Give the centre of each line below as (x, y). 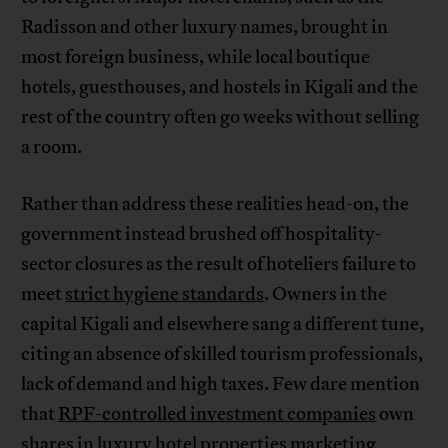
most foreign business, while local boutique (196, 57)
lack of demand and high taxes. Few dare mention (221, 384)
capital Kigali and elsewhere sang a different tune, (223, 324)
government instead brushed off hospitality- (202, 234)
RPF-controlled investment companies (217, 414)
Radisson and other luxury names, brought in (205, 27)
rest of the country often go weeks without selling (220, 117)
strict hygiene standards (165, 294)
